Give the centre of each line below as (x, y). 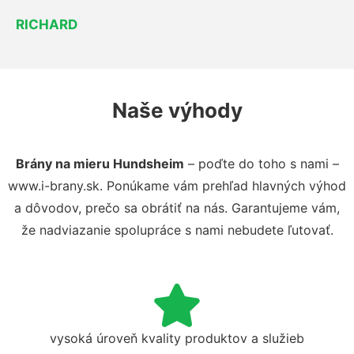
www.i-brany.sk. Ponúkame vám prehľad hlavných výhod (177, 185)
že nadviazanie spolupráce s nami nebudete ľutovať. (177, 230)
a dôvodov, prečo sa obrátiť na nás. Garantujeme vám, (177, 207)
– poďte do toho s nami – (261, 163)
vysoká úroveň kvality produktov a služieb (177, 338)
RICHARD (47, 24)
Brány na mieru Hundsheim (100, 163)
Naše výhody (177, 110)
